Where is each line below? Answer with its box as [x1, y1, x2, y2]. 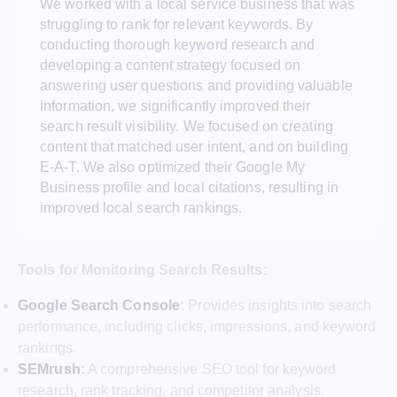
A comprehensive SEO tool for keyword [84, 362, 337, 378]
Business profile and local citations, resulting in [40, 179, 339, 195]
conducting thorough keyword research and [40, 36, 315, 52]
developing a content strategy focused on [40, 57, 301, 73]
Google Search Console [18, 298, 181, 314]
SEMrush [18, 362, 81, 378]
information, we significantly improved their [40, 97, 311, 113]
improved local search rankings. [40, 199, 243, 215]
